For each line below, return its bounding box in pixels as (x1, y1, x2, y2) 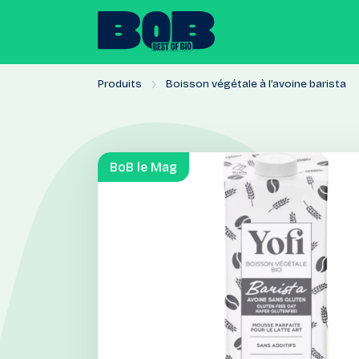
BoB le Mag (110, 159, 177, 175)
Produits (98, 77, 142, 91)
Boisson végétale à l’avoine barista (166, 77, 346, 91)
